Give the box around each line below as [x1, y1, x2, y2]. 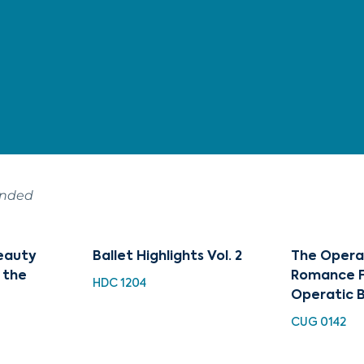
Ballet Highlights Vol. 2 [93, 249, 243, 263]
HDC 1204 [93, 277, 147, 289]
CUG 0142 [290, 316, 346, 328]
